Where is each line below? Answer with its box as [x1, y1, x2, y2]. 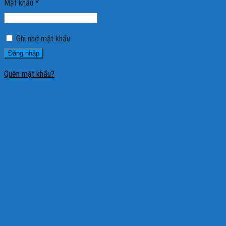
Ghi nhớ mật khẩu [16, 33, 70, 43]
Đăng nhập [8, 49, 39, 57]
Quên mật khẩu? [4, 69, 54, 79]
